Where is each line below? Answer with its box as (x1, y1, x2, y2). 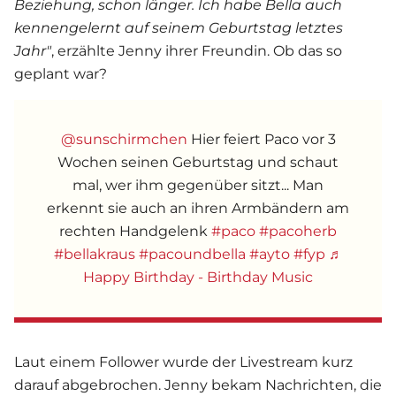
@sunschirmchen (60, 131, 187, 148)
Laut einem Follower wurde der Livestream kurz (14, 354, 353, 371)
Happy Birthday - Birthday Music (83, 269, 313, 286)
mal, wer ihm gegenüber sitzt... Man (72, 177, 324, 194)
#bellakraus (53, 246, 135, 263)
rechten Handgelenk (59, 223, 211, 240)
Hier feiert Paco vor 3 (187, 131, 336, 148)
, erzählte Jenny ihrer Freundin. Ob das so (51, 42, 342, 60)
